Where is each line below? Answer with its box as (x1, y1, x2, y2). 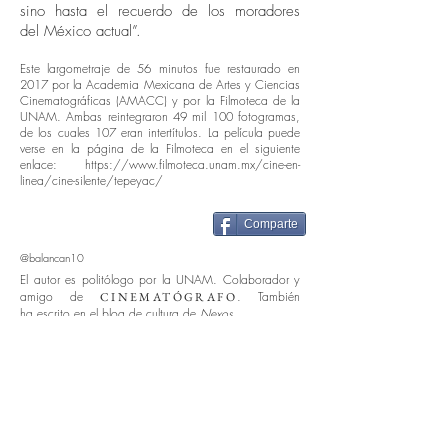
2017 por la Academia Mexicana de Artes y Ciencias (20, 76, 300, 93)
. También (237, 288, 301, 305)
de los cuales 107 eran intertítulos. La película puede (20, 124, 300, 141)
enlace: (20, 156, 85, 173)
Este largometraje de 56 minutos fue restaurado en (20, 60, 300, 77)
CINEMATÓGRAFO (99, 289, 238, 305)
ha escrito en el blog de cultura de (20, 305, 200, 322)
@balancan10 (20, 250, 84, 265)
